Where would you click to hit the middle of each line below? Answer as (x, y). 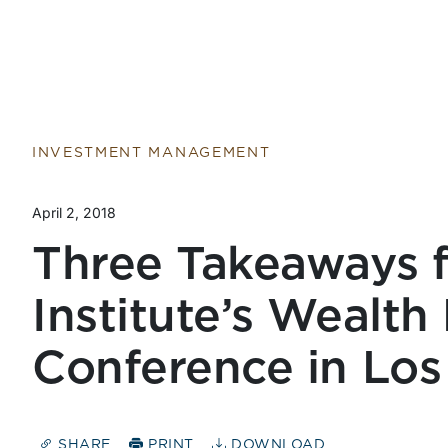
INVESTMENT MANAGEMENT (151, 153)
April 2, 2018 (74, 212)
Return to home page (115, 14)
